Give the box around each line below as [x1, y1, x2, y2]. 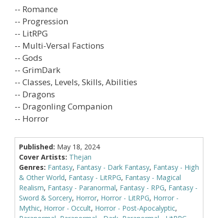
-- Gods [15, 52, 42, 64]
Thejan [69, 152, 91, 162]
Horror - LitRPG [100, 193, 149, 202]
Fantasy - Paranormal [47, 182, 116, 192]
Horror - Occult [43, 203, 91, 213]
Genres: [18, 162, 46, 172]
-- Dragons [15, 89, 55, 100]
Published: [18, 142, 55, 151]
